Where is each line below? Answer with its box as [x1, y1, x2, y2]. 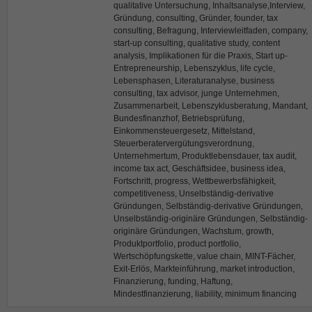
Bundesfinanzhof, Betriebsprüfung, [114, 114, 244, 124]
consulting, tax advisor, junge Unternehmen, [114, 88, 279, 99]
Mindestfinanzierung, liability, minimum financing [114, 289, 297, 299]
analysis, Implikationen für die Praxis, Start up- [114, 51, 288, 61]
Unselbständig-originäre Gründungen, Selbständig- [114, 214, 308, 224]
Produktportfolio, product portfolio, [114, 239, 241, 249]
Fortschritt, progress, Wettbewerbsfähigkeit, [114, 176, 276, 187]
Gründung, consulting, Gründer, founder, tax [114, 13, 278, 24]
